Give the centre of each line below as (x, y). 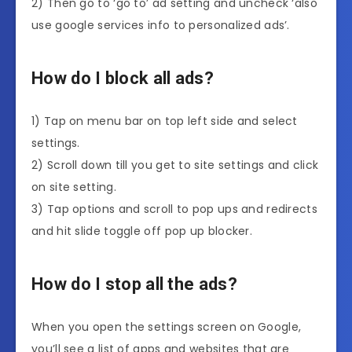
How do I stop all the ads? (134, 284)
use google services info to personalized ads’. (161, 26)
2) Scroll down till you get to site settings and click (175, 165)
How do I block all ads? (123, 78)
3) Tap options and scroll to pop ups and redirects (174, 209)
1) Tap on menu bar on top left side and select (165, 121)
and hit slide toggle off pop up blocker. (142, 231)
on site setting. (74, 187)
